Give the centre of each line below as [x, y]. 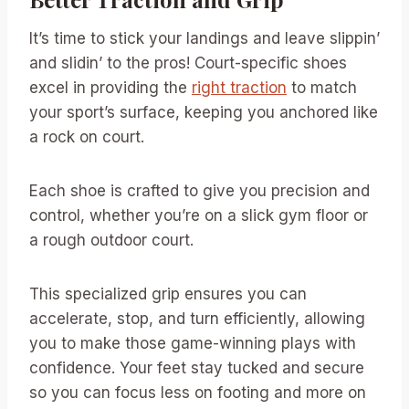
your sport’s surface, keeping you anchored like [204, 112]
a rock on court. [87, 136]
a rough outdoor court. [111, 240]
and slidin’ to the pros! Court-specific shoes [188, 63]
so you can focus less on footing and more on [198, 392]
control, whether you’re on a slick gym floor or [199, 215]
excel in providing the [110, 87]
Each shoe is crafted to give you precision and [199, 190]
